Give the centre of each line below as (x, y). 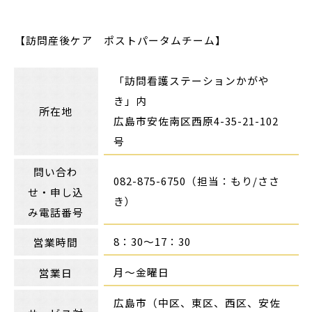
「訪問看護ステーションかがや (192, 80)
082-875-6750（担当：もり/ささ (197, 180)
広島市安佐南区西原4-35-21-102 (196, 120)
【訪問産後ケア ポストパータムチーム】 (121, 40)
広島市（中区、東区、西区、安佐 (197, 302)
